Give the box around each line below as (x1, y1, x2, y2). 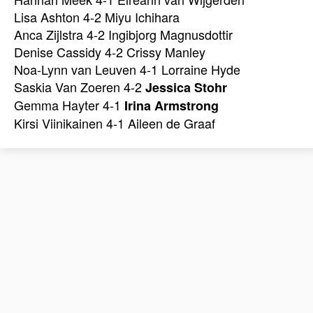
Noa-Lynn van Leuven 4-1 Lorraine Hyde (14, 60, 240, 79)
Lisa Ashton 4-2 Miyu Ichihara (14, 8, 180, 27)
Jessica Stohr (145, 78, 227, 97)
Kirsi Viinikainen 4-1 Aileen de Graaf (14, 114, 215, 133)
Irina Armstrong (124, 96, 219, 115)
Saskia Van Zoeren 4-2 (14, 78, 145, 96)
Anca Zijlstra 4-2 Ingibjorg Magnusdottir (14, 25, 233, 44)
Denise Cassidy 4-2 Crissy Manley (14, 43, 205, 61)
